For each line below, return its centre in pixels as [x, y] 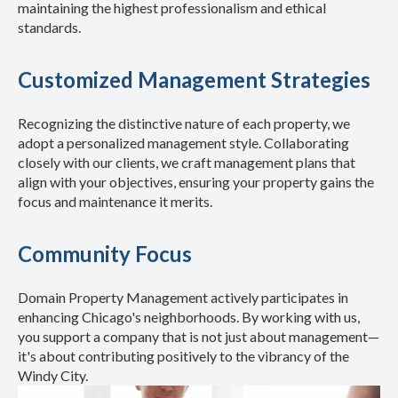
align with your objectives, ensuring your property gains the [196, 182]
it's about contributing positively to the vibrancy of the [183, 356]
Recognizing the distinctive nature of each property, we [184, 123]
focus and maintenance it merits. [115, 202]
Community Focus [105, 254]
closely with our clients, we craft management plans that [187, 163]
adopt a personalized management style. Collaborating [183, 143]
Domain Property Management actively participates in [183, 298]
